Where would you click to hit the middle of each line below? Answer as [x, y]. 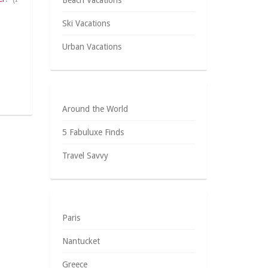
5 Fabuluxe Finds [93, 132]
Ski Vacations [86, 23]
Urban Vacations [92, 47]
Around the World [95, 109]
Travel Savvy [85, 156]
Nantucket [81, 241]
